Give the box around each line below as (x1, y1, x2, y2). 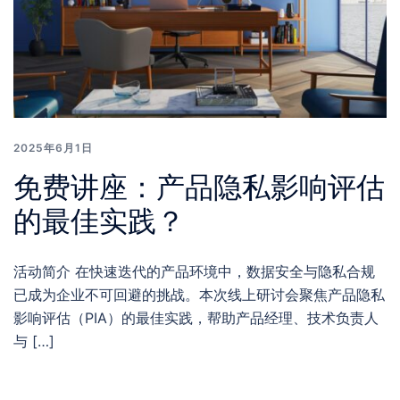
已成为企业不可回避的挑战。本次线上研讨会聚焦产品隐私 (13, 286, 385, 304)
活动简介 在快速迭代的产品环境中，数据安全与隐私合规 (13, 262, 375, 281)
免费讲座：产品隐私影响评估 (13, 170, 385, 205)
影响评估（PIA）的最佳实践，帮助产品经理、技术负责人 (13, 309, 379, 328)
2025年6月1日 (13, 141, 93, 155)
